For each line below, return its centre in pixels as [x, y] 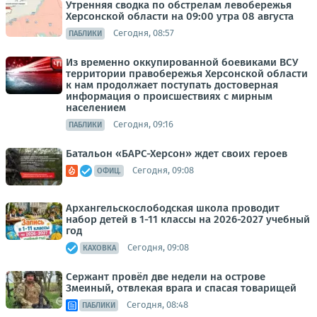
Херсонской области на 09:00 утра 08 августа [180, 16]
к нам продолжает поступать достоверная [172, 85]
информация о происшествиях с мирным [169, 96]
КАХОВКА [99, 248]
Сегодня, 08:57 [144, 33]
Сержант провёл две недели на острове [166, 276]
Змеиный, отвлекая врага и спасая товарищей [181, 288]
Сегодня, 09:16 [143, 125]
